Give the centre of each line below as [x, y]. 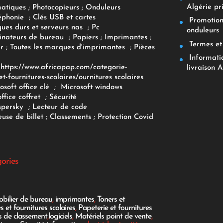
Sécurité [63, 97]
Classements [71, 117]
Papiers [85, 37]
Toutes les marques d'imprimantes [68, 47]
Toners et [111, 200]
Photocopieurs [56, 7]
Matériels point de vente [113, 217]
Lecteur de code [59, 107]
